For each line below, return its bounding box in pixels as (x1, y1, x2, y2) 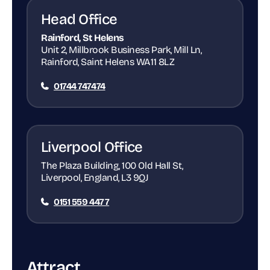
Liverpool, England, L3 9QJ (41, 171, 149, 183)
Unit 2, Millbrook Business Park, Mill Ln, (41, 43, 202, 55)
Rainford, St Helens (41, 31, 124, 43)
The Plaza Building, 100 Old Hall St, (41, 159, 183, 171)
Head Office (41, 10, 118, 28)
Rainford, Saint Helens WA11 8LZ (41, 55, 175, 67)
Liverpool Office (41, 138, 143, 155)
